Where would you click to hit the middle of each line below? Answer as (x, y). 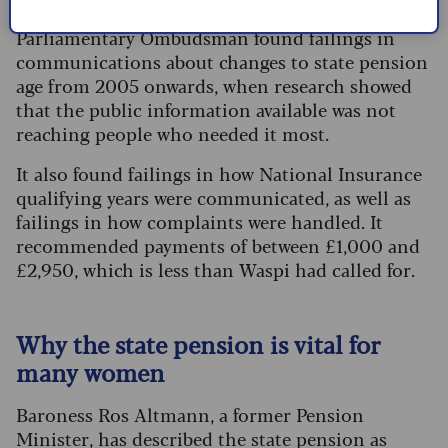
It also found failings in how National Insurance (219, 173)
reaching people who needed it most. (172, 133)
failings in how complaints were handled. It (199, 221)
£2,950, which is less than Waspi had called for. (215, 269)
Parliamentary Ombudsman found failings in (205, 37)
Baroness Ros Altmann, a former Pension (190, 414)
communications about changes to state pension (222, 61)
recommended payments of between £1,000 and (218, 245)
